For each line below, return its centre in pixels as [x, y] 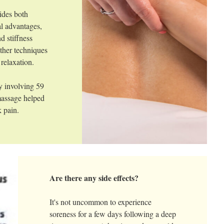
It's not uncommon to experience [100, 202]
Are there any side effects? [94, 178]
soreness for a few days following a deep [112, 214]
